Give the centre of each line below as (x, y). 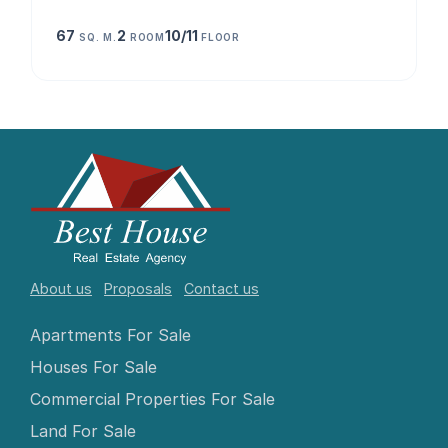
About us (61, 288)
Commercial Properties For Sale (152, 398)
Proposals (138, 288)
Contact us (221, 288)
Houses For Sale (93, 366)
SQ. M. (98, 37)
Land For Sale (83, 430)
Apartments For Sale (110, 334)
